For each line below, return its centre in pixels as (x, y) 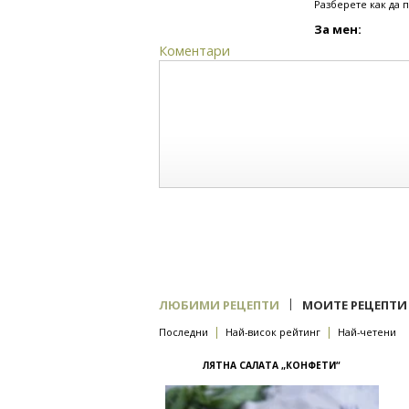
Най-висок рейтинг (273, 332)
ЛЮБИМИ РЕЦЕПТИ (219, 305)
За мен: (338, 29)
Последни (184, 332)
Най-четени (367, 332)
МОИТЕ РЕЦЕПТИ (355, 305)
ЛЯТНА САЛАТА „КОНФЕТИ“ (272, 365)
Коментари (194, 51)
